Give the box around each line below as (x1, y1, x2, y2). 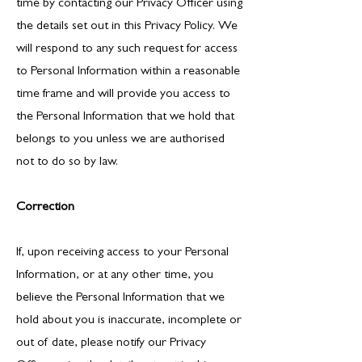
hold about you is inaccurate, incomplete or (16, 314, 242, 327)
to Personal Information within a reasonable (16, 65, 240, 78)
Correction (16, 201, 74, 214)
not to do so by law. (16, 156, 118, 169)
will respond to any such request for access (16, 43, 238, 56)
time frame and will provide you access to (16, 88, 230, 101)
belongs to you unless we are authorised (16, 133, 225, 146)
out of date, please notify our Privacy (16, 337, 206, 350)
